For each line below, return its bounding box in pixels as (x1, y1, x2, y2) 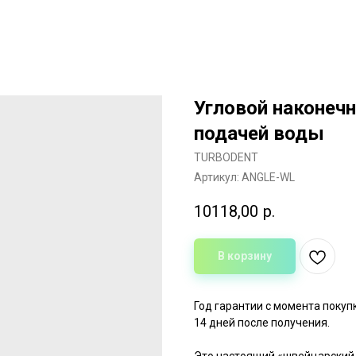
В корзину (218, 250, 272, 263)
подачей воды (194, 122, 324, 145)
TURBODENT (194, 151, 258, 164)
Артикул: (194, 171, 242, 184)
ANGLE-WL (242, 171, 295, 184)
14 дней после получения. (194, 316, 330, 330)
